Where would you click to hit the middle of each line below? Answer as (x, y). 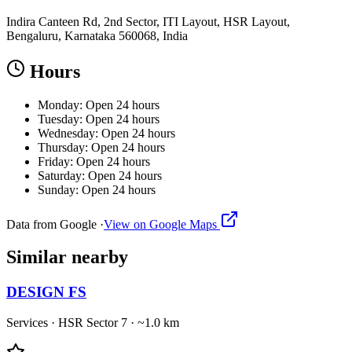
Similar (39, 257)
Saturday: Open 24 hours (100, 175)
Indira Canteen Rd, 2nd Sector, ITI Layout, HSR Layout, (148, 21)
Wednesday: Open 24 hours (106, 133)
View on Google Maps (162, 224)
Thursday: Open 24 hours (101, 147)
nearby (100, 257)
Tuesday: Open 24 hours (99, 119)
